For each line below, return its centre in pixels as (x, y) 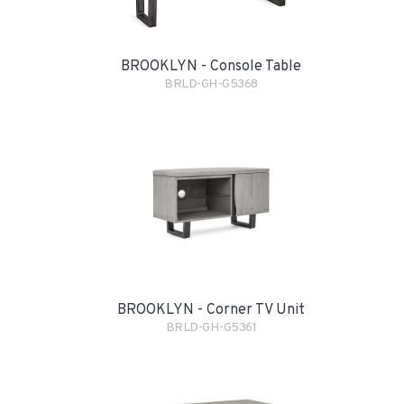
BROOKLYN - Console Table (211, 67)
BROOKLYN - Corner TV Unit (211, 311)
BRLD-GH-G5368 (211, 85)
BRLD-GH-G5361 (211, 328)
